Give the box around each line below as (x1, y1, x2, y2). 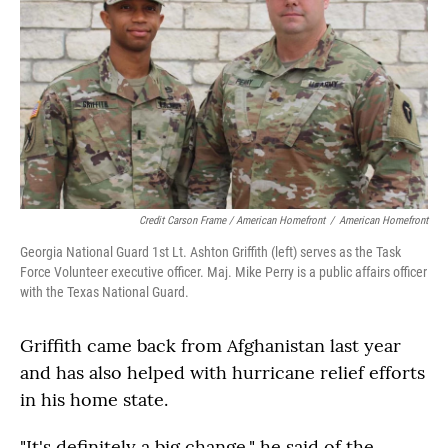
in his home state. (20, 388, 168, 411)
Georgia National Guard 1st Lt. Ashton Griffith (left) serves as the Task (20, 244, 401, 260)
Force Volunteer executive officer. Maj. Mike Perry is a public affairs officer (20, 264, 427, 280)
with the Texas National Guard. (20, 284, 189, 300)
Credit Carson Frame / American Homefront (139, 214, 325, 227)
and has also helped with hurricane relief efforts (20, 361, 425, 384)
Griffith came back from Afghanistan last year (20, 334, 401, 357)
